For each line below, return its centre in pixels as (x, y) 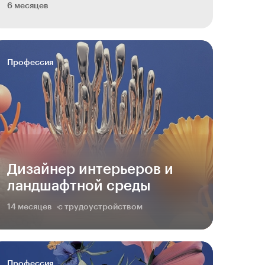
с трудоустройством (100, 207)
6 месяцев (28, 6)
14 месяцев (30, 207)
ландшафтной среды (79, 186)
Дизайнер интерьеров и (90, 169)
